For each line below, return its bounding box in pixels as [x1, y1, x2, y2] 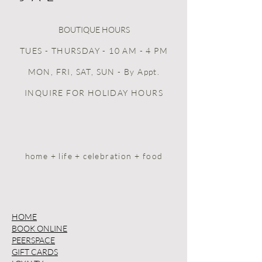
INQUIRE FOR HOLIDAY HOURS [25, 88, 163, 98]
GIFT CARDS [12, 247, 58, 257]
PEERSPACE [12, 235, 55, 246]
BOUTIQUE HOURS [58, 25, 130, 35]
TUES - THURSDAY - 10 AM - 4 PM [20, 46, 168, 56]
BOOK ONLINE [12, 223, 67, 234]
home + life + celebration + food [25, 151, 163, 161]
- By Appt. [115, 67, 160, 77]
